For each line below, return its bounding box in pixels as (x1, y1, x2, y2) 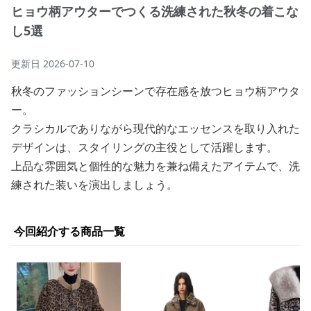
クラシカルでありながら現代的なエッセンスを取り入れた (11, 121, 300, 136)
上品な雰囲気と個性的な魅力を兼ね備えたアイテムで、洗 (11, 158, 300, 174)
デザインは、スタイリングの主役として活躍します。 (11, 140, 278, 155)
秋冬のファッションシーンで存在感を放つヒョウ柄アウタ (11, 83, 300, 99)
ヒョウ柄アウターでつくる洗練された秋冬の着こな (11, 3, 299, 19)
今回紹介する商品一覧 (14, 224, 125, 239)
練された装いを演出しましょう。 (11, 177, 178, 192)
